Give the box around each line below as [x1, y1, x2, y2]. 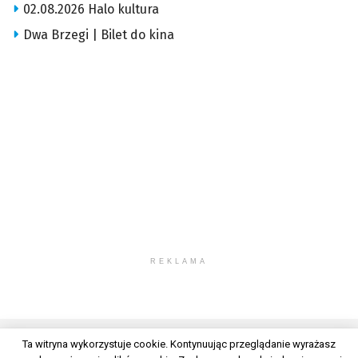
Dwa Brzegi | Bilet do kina [23, 27, 174, 43]
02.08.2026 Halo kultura [23, 2, 159, 18]
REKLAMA [150, 257, 208, 266]
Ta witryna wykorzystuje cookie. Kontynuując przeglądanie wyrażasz [22, 338, 336, 350]
